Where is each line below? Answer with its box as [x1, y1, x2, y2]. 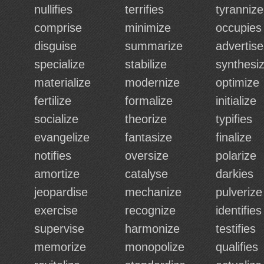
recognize [125, 204, 176, 217]
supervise [34, 222, 84, 235]
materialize [34, 76, 91, 89]
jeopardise [34, 186, 88, 199]
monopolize [125, 240, 184, 253]
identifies [216, 204, 262, 217]
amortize [34, 167, 80, 180]
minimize [125, 21, 171, 34]
